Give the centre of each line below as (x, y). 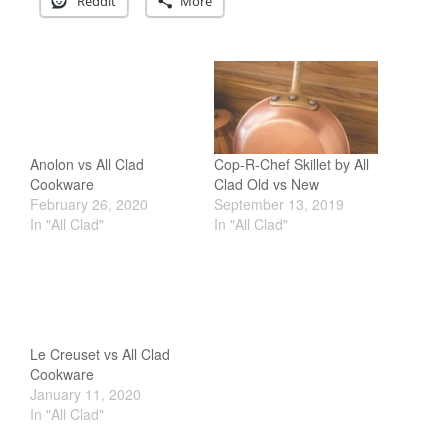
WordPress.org (278, 349)
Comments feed (281, 319)
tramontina (265, 78)
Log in (252, 260)
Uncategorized (277, 107)
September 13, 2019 (279, 204)
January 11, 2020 (85, 394)
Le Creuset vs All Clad (100, 354)
